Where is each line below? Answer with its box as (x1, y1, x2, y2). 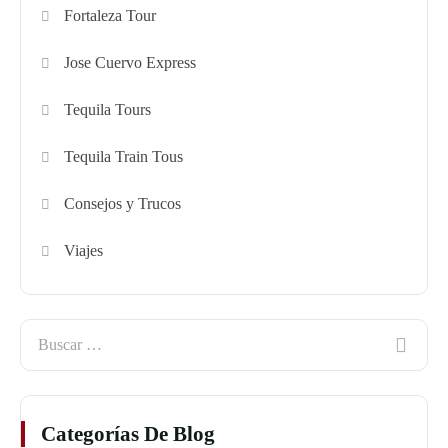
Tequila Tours (64, 101, 152, 119)
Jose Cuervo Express (64, 54, 197, 72)
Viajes (64, 242, 104, 260)
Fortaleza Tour (64, 7, 157, 25)
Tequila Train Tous (64, 148, 184, 166)
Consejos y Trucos (64, 195, 182, 213)
